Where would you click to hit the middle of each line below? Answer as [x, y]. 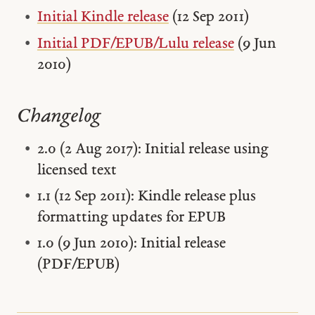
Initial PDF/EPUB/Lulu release [135, 44]
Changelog [58, 117]
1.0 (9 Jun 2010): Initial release [131, 243]
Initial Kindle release [103, 18]
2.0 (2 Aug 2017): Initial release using [153, 149]
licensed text [77, 170]
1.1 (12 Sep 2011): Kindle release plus [146, 196]
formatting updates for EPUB [131, 217]
